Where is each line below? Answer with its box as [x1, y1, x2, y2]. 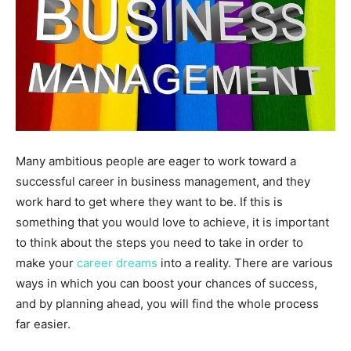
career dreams [74, 255, 157, 270]
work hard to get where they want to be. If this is [16, 194, 283, 209]
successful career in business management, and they [16, 173, 310, 189]
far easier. [16, 316, 71, 331]
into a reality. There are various [157, 255, 333, 270]
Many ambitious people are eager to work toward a [16, 153, 296, 168]
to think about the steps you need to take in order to [16, 234, 303, 250]
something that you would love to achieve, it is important [16, 214, 329, 230]
